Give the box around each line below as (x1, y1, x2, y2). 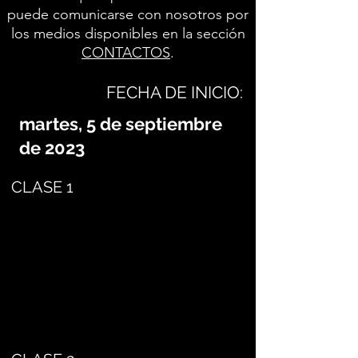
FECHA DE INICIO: (106, 82, 243, 102)
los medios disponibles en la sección (10, 25, 245, 42)
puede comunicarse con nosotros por (7, 6, 249, 23)
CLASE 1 (11, 177, 74, 197)
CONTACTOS (82, 44, 170, 62)
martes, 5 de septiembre (19, 113, 222, 134)
